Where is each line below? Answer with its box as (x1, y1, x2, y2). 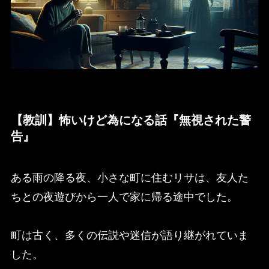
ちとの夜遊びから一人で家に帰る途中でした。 (10, 191, 238, 204)
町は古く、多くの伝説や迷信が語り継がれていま (10, 229, 249, 242)
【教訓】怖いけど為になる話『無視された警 (10, 113, 251, 127)
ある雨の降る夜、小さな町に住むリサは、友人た (10, 172, 249, 184)
